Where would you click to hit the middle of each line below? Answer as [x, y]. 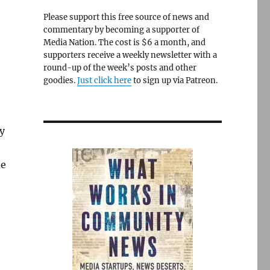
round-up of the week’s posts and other [120, 68]
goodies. [60, 80]
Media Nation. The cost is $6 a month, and [124, 42]
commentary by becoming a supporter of [121, 30]
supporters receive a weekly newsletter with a [130, 55]
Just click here [104, 80]
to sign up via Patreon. [174, 80]
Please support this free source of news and [126, 17]
